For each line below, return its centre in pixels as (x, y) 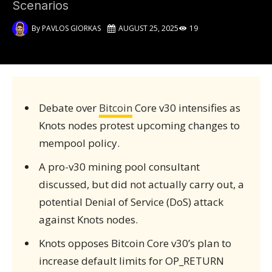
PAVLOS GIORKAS (71, 28)
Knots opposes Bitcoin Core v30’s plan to (135, 243)
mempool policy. (79, 143)
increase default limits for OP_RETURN (131, 261)
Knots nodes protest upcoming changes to (139, 125)
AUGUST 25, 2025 (148, 28)
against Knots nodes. (88, 219)
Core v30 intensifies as (186, 108)
